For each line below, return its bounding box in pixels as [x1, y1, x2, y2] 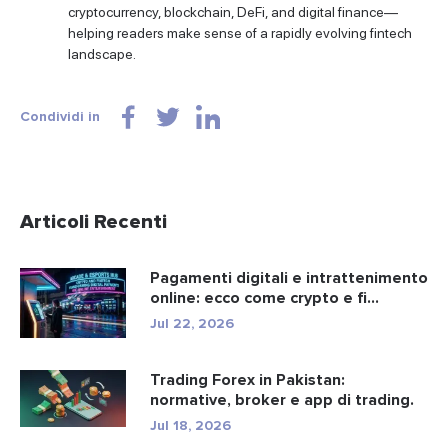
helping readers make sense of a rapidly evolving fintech [68, 24, 412, 41]
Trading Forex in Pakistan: [150, 370, 345, 391]
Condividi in [20, 107, 100, 125]
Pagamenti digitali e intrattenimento [150, 267, 428, 288]
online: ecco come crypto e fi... [150, 287, 379, 308]
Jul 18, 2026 [150, 417, 231, 435]
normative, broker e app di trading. [150, 390, 414, 411]
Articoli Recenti [20, 209, 167, 234]
